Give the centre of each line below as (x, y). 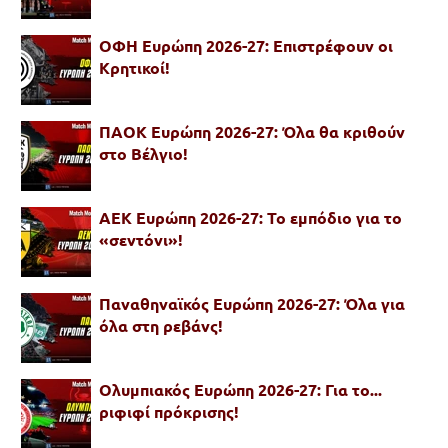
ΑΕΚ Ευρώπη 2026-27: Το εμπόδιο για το (250, 217)
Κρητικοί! (134, 67)
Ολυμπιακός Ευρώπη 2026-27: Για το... (240, 389)
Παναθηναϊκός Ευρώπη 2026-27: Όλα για (252, 303)
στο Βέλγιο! (143, 153)
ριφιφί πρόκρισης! (169, 411)
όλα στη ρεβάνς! (161, 325)
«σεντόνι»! (141, 239)
